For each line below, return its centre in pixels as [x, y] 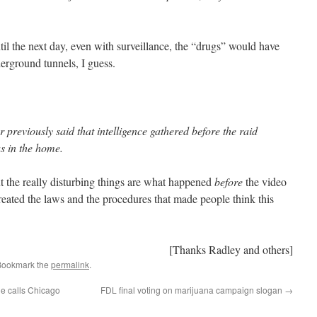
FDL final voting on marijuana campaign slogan [192, 290]
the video [265, 181]
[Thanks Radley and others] [231, 249]
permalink [70, 264]
